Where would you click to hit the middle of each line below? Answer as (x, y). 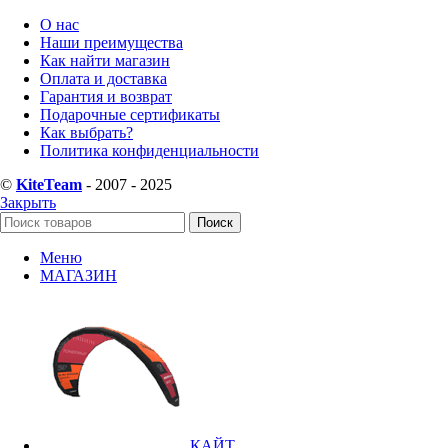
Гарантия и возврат (106, 97)
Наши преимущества (111, 43)
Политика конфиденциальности (149, 151)
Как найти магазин (105, 61)
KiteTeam (49, 185)
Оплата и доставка (103, 79)
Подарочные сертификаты (130, 115)
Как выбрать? (86, 133)
